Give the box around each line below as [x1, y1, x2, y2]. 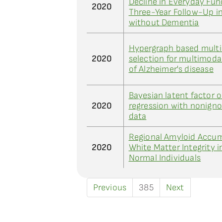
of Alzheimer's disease [128, 64, 214, 74]
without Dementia [128, 17, 199, 28]
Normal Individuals [128, 153, 201, 163]
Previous [93, 182, 127, 193]
